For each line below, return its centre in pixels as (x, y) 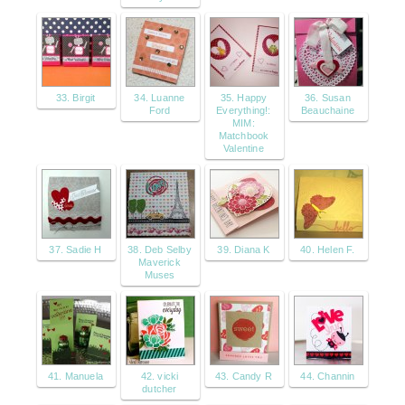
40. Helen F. (328, 250)
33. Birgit (75, 98)
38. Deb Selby (160, 250)
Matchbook (244, 136)
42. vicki (160, 377)
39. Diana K (244, 250)
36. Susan (328, 98)
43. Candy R (244, 377)
